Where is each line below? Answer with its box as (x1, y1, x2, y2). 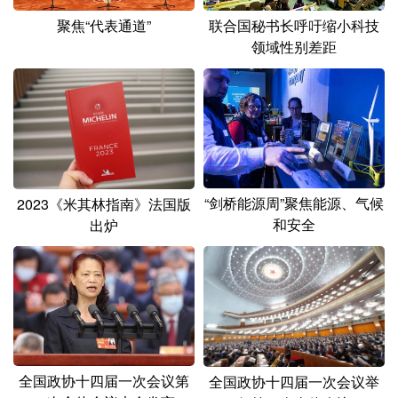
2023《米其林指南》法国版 (17, 194, 191, 215)
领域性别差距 (251, 36, 337, 57)
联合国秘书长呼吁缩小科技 (209, 14, 379, 36)
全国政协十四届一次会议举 (209, 371, 379, 393)
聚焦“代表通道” (57, 14, 151, 36)
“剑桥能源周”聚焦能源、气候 (204, 192, 384, 213)
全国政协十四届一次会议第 (19, 370, 189, 391)
